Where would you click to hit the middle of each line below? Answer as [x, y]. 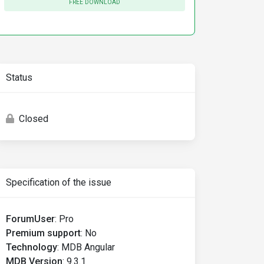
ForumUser [30, 219]
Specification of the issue [59, 182]
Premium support [43, 233]
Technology [32, 247]
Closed [34, 119]
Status [19, 77]
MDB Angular [88, 247]
